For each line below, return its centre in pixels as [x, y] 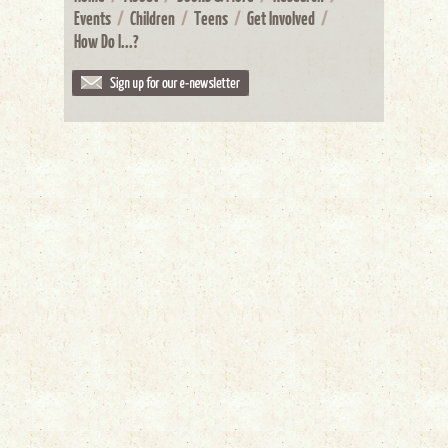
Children [152, 17]
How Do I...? [106, 40]
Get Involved [281, 17]
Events [92, 17]
